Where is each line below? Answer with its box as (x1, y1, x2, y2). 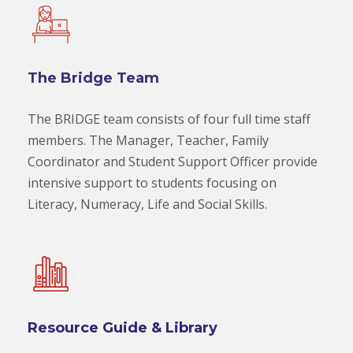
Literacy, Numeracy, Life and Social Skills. (28, 195, 267, 213)
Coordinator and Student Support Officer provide (28, 152, 318, 170)
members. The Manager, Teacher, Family (28, 131, 269, 149)
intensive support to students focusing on (28, 173, 277, 191)
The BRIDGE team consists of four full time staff (28, 110, 310, 128)
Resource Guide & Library (28, 318, 217, 336)
